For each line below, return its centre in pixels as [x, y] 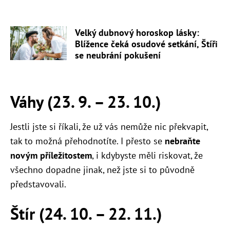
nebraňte [181, 141]
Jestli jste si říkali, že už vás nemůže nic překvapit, [109, 126]
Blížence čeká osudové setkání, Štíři [146, 44]
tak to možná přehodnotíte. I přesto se [86, 141]
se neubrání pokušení [118, 55]
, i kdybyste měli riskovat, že [147, 155]
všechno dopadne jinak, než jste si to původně [102, 169]
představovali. [38, 184]
